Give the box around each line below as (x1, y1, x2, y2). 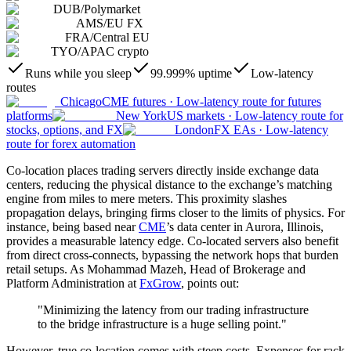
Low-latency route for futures (176, 95, 321, 109)
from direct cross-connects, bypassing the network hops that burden (6, 248, 338, 262)
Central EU (93, 31, 150, 45)
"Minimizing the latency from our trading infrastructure (38, 303, 309, 317)
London (175, 123, 214, 137)
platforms (6, 109, 52, 123)
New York (116, 109, 167, 123)
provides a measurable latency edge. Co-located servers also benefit (6, 234, 338, 248)
